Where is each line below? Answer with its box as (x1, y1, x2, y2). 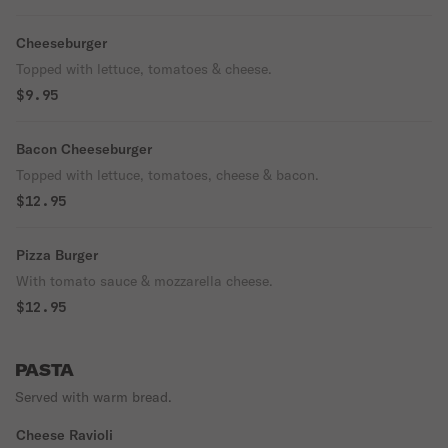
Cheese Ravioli (16, 426, 113, 444)
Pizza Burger (16, 246, 98, 264)
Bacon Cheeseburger (16, 140, 152, 158)
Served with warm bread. (15, 388, 172, 406)
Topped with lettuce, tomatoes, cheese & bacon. (16, 166, 319, 184)
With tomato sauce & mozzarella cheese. (16, 272, 273, 290)
